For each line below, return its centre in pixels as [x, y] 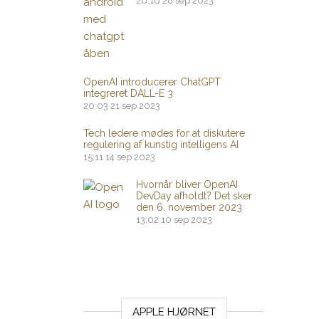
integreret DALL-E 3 [128, 93]
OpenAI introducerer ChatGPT [152, 82]
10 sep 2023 [187, 220]
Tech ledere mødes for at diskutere [164, 133]
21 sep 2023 [135, 106]
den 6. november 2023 [189, 207]
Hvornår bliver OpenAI [187, 184]
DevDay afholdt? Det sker [194, 196]
